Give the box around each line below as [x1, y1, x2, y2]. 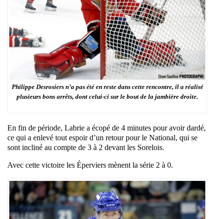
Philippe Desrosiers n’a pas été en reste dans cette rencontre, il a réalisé [11, 83, 203, 90]
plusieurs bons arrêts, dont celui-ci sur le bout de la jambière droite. [17, 92, 198, 100]
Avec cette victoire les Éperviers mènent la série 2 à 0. [7, 160, 173, 169]
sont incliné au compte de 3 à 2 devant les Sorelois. [7, 143, 164, 152]
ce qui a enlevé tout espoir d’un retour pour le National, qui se [7, 133, 197, 142]
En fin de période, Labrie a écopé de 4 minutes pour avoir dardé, [7, 123, 206, 132]
